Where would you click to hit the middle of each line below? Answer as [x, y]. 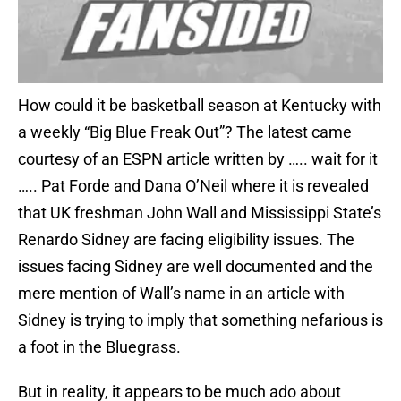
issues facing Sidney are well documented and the [196, 267]
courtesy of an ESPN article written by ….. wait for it [198, 159]
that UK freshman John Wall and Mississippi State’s [200, 213]
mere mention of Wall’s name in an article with [181, 294]
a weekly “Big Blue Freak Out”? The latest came [185, 132]
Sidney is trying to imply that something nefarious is [200, 320]
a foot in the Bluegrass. [99, 347]
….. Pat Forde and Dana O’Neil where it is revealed [193, 186]
